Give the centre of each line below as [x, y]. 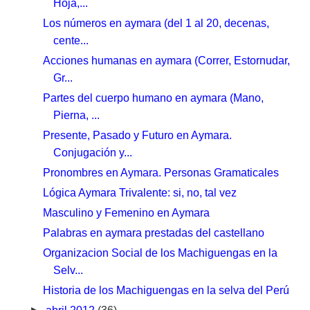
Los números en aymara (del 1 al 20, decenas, [156, 23]
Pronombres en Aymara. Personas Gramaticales [161, 172]
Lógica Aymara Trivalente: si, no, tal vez [140, 192]
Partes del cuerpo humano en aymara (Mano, [154, 98]
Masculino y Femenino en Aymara [127, 212]
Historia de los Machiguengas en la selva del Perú [166, 290]
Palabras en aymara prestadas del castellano [154, 232]
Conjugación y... [93, 152]
